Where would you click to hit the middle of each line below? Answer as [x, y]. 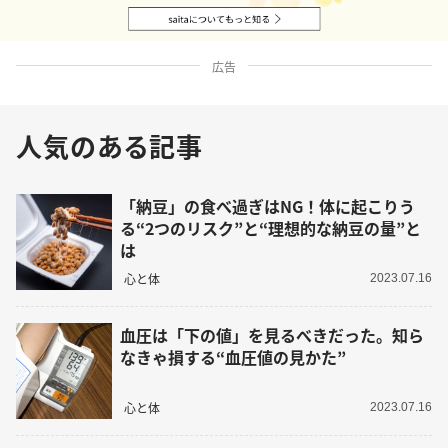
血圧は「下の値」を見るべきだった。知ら [272, 334]
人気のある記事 [110, 146]
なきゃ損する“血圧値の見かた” [233, 356]
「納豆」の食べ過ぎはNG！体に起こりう [267, 205]
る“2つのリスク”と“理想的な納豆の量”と [270, 227]
